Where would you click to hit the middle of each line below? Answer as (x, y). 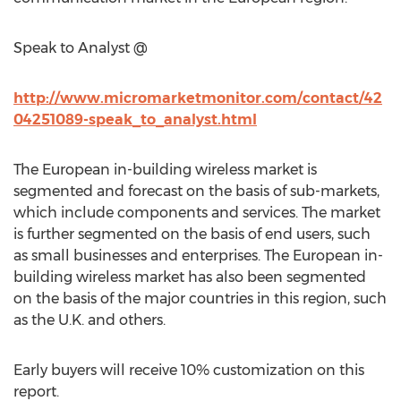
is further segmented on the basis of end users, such (192, 234)
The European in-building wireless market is (165, 170)
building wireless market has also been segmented (190, 277)
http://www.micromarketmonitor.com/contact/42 (198, 98)
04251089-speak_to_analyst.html (135, 119)
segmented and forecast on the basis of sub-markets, (196, 191)
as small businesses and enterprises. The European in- (198, 256)
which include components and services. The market (197, 213)
